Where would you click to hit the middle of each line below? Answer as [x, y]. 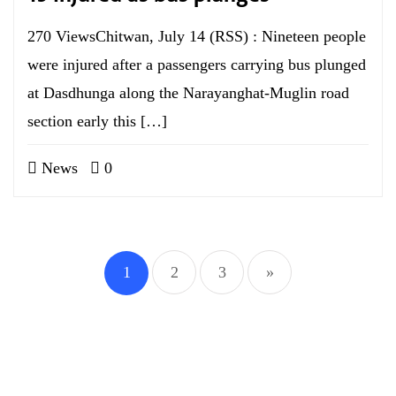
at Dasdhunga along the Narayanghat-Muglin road [188, 93]
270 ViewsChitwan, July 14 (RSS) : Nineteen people [197, 36]
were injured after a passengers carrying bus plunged [197, 65]
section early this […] [97, 121]
